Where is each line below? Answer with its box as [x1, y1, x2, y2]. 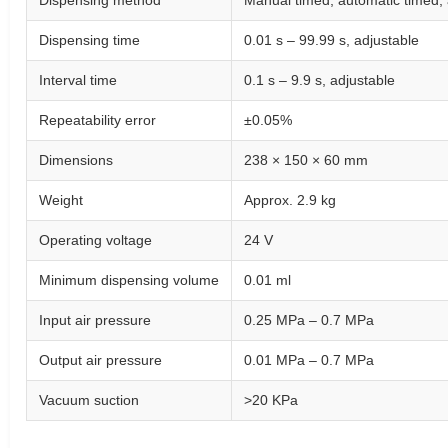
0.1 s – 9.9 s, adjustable [244, 72, 395, 88]
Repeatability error [39, 112, 156, 128]
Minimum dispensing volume [39, 272, 219, 288]
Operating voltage [39, 232, 152, 248]
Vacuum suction [39, 392, 139, 408]
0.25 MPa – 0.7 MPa [244, 312, 374, 328]
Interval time [39, 72, 117, 88]
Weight [39, 192, 83, 208]
